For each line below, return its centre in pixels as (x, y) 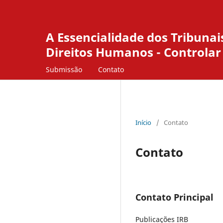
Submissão (64, 69)
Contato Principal (174, 197)
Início (143, 122)
